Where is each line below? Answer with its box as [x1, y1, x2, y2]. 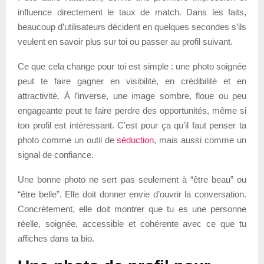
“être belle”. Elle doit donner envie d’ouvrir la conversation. [18, 189, 246, 199]
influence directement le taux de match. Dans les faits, [18, 6, 246, 17]
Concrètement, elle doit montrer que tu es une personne [18, 203, 246, 214]
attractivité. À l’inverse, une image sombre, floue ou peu [18, 90, 246, 101]
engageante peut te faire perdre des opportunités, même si [18, 105, 246, 115]
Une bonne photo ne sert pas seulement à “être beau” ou [18, 174, 246, 184]
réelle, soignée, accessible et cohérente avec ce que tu [18, 218, 246, 229]
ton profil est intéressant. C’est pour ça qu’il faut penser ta [18, 120, 246, 130]
